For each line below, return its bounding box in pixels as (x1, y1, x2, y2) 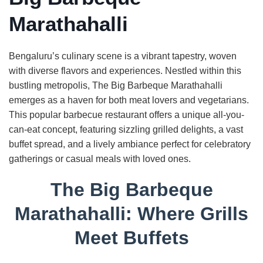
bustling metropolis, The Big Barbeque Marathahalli (9, 80, 222, 90)
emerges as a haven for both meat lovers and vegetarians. (9, 95, 249, 105)
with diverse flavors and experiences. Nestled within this (9, 66, 241, 76)
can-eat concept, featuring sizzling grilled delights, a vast (9, 124, 243, 134)
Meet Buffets (74, 227, 189, 248)
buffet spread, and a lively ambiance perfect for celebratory (9, 139, 251, 149)
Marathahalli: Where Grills (15, 203, 248, 224)
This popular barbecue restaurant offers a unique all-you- (9, 110, 244, 120)
